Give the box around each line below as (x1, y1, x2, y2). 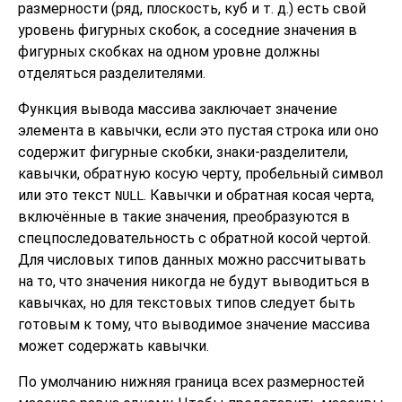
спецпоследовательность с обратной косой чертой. (18, 229, 371, 247)
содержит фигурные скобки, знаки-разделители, (18, 143, 348, 161)
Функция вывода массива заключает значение (18, 100, 337, 118)
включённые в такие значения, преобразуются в (18, 207, 350, 225)
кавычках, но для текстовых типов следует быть (18, 293, 355, 311)
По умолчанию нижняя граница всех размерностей (18, 372, 364, 390)
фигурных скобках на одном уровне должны (18, 42, 320, 60)
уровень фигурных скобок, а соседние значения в (18, 21, 357, 39)
